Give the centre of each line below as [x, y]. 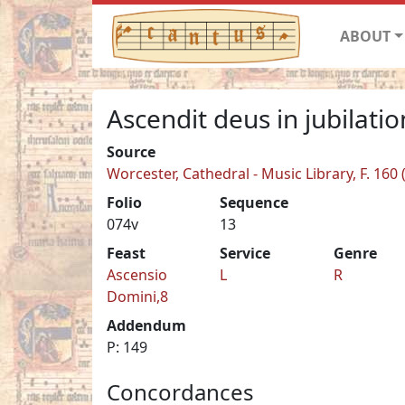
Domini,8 [137, 296]
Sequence [254, 202]
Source [131, 151]
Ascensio [137, 274]
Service [245, 253]
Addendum [146, 325]
